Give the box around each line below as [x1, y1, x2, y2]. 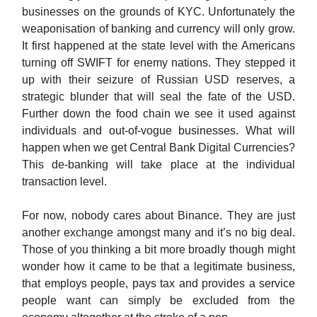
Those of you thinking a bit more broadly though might [22, 243, 295, 256]
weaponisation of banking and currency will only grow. [22, 23, 295, 35]
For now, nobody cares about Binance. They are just [22, 209, 295, 222]
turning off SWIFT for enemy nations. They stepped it [22, 57, 295, 69]
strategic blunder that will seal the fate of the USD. [22, 91, 295, 103]
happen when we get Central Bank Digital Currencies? [22, 142, 295, 154]
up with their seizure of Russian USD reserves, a [22, 74, 295, 86]
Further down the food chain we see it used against [22, 108, 295, 120]
